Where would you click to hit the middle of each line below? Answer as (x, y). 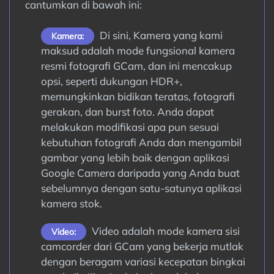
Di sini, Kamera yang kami (160, 35)
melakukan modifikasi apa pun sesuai (130, 127)
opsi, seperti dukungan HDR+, (111, 81)
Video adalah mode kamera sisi (164, 231)
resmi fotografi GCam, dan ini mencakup (136, 66)
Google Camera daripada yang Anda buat (140, 173)
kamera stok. (71, 203)
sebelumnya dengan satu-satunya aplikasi (141, 188)
